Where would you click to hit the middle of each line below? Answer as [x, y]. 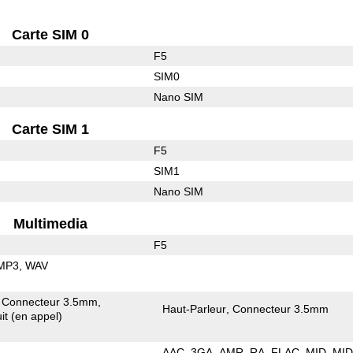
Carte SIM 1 [51, 129]
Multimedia [51, 223]
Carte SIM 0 [51, 34]
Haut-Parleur [195, 308]
